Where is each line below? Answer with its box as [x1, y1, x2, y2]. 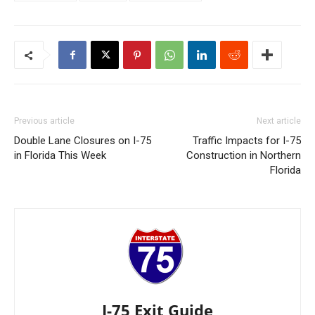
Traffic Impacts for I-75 [193, 134, 301, 148]
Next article [257, 116, 301, 127]
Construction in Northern [186, 149, 301, 162]
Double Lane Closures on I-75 [14, 134, 151, 148]
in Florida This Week [14, 149, 106, 162]
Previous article [14, 116, 75, 127]
